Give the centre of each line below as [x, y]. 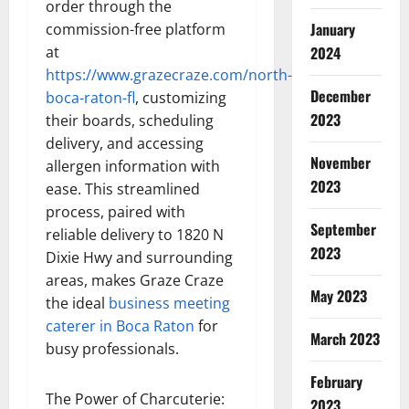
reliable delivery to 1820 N [135, 234]
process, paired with [115, 211]
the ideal [77, 303]
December [340, 96]
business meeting [169, 303]
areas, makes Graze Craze [135, 280]
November [340, 163]
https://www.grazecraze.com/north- [169, 74]
